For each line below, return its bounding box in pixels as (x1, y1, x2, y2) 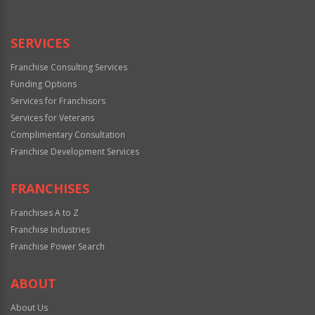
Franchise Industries (11, 223, 90, 236)
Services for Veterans (11, 111, 94, 124)
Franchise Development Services (11, 145, 139, 157)
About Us (11, 301, 48, 314)
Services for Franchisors (11, 94, 105, 107)
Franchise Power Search (11, 240, 105, 252)
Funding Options (11, 77, 77, 90)
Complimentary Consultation (11, 128, 125, 141)
